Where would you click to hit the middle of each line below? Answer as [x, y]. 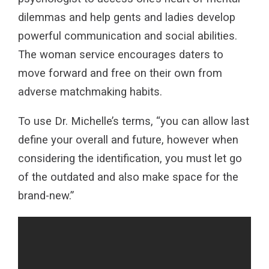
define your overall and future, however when [128, 140]
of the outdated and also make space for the [128, 177]
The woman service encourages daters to [121, 54]
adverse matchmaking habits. [90, 92]
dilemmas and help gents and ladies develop [127, 17]
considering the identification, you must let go [130, 159]
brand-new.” [46, 196]
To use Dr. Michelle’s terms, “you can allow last [134, 122]
